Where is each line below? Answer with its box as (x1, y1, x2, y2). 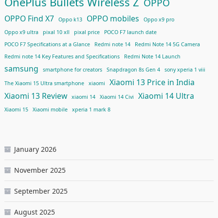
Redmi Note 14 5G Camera (134, 41, 200, 48)
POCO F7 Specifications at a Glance (4, 41, 90, 48)
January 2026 (14, 145, 56, 154)
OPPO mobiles (86, 13, 139, 24)
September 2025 (14, 186, 68, 196)
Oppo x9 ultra (4, 29, 38, 36)
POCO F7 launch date (104, 29, 157, 36)
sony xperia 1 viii (164, 66, 205, 73)
